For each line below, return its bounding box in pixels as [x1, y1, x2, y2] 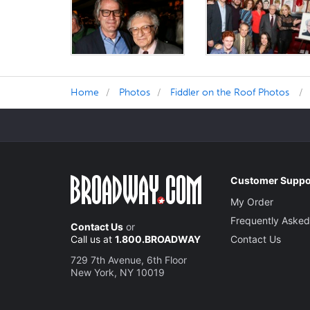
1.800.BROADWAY [115, 232, 201, 245]
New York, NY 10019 [71, 266, 165, 278]
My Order [230, 195, 274, 208]
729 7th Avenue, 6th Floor [71, 253, 187, 266]
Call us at [71, 232, 115, 245]
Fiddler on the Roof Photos [170, 86, 289, 98]
